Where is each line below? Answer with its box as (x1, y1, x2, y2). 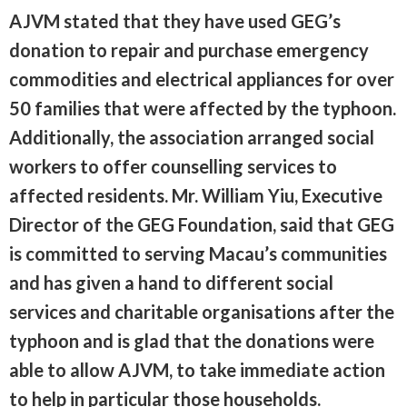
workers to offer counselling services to (9, 154, 337, 177)
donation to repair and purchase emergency (9, 38, 369, 61)
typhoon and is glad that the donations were (9, 329, 374, 352)
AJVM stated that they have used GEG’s (9, 9, 341, 32)
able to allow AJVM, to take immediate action (9, 358, 385, 381)
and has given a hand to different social (9, 271, 333, 293)
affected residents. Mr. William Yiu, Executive (9, 184, 382, 206)
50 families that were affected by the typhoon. (9, 96, 396, 119)
